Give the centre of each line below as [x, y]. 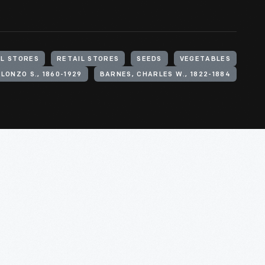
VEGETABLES [205, 59]
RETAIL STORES [88, 59]
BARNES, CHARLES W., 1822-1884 [165, 75]
